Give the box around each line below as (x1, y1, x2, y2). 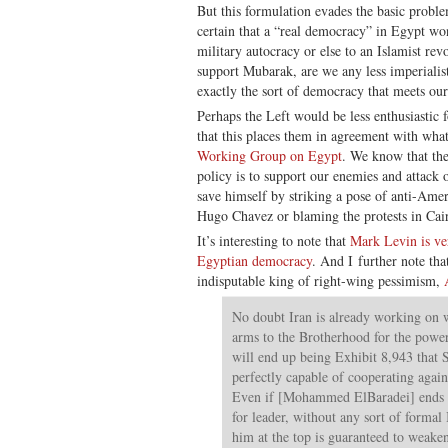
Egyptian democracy (197, 250, 312, 270)
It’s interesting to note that (197, 230, 350, 250)
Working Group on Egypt (197, 145, 342, 165)
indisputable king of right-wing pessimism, (197, 270, 444, 290)
